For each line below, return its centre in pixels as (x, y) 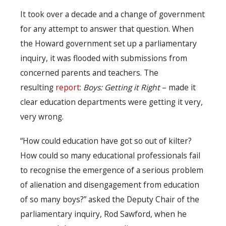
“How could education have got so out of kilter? (106, 141)
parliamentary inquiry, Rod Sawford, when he (103, 214)
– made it (178, 88)
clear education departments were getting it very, (111, 102)
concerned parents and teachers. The (89, 73)
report (68, 88)
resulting (38, 88)
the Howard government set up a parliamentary (108, 44)
